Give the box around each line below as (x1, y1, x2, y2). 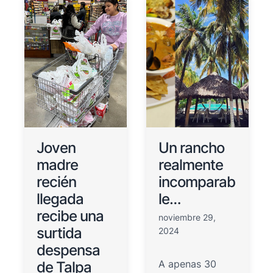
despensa (37, 241, 100, 259)
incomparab (158, 172, 236, 191)
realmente (158, 155, 224, 174)
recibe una (37, 207, 104, 225)
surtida (37, 224, 82, 242)
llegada (37, 190, 83, 208)
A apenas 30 (158, 257, 217, 270)
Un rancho (158, 138, 225, 157)
